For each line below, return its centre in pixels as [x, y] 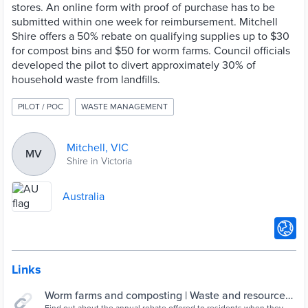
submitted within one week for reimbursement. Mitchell [145, 22]
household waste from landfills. [86, 80]
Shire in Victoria [99, 161]
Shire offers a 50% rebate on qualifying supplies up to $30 [151, 36]
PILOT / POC [41, 107]
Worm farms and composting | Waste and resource [165, 296]
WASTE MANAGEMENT [124, 107]
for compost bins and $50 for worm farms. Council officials [151, 51]
